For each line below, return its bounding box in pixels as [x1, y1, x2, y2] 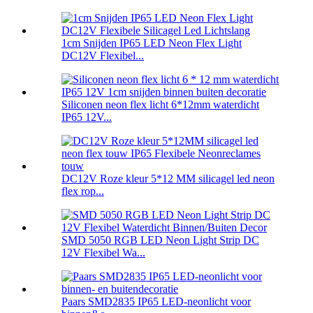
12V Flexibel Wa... [61, 247, 145, 259]
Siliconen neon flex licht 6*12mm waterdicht [61, 99, 259, 111]
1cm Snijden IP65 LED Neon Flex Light [61, 37, 242, 50]
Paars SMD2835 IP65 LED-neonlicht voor [61, 296, 251, 308]
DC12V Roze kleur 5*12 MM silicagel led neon [61, 173, 275, 185]
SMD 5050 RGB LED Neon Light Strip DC [61, 234, 259, 247]
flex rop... [61, 185, 104, 198]
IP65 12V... [61, 111, 112, 124]
